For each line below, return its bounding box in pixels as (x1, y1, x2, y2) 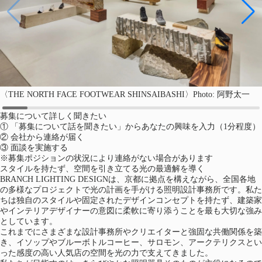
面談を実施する (11, 143, 68, 152)
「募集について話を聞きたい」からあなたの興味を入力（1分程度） (11, 122, 260, 131)
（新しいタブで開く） (106, 111, 188, 120)
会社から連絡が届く (11, 132, 84, 142)
